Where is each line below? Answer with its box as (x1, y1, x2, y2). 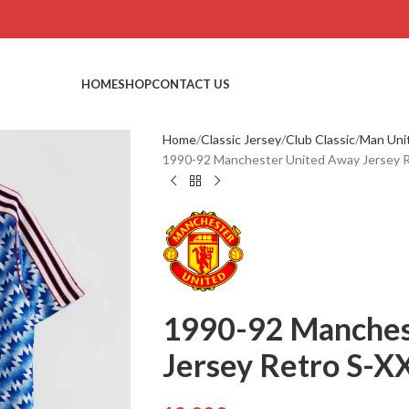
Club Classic (285, 131, 355, 147)
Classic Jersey (200, 131, 281, 147)
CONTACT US (152, 76, 230, 91)
